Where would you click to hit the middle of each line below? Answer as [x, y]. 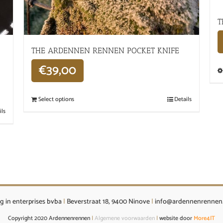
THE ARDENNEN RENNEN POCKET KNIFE [106, 50]
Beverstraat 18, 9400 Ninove [108, 202]
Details [183, 99]
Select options [56, 99]
